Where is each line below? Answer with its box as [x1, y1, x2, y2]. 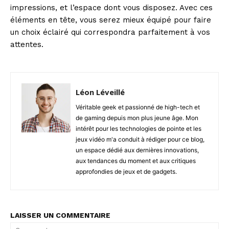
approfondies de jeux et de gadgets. [76, 167, 177, 175]
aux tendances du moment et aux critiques [76, 156, 196, 165]
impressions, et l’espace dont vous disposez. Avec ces [10, 3, 213, 12]
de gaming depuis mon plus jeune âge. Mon [76, 113, 198, 122]
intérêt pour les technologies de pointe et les [76, 124, 201, 132]
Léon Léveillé [76, 86, 125, 97]
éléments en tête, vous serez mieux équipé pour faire [10, 15, 211, 25]
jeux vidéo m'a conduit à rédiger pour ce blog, [76, 135, 204, 143]
